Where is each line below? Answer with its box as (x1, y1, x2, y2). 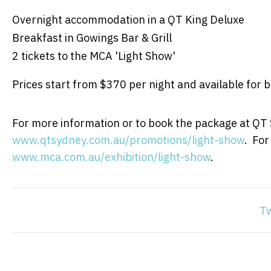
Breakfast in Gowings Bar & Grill (12, 30, 172, 45)
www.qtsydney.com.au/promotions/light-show (12, 132, 244, 147)
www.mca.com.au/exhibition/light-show (12, 149, 211, 164)
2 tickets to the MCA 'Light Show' (12, 48, 175, 63)
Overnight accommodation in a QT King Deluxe (12, 12, 244, 27)
